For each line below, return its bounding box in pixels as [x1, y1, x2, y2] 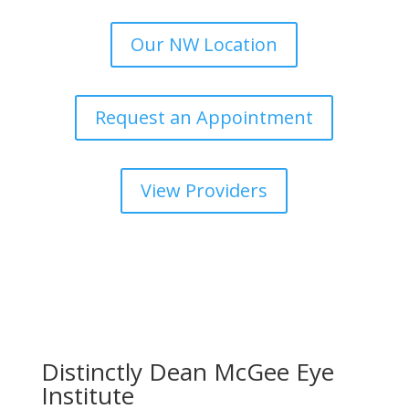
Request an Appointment [95, 105, 314, 130]
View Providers [141, 178, 268, 203]
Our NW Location [131, 32, 278, 57]
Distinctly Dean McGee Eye [40, 355, 334, 388]
